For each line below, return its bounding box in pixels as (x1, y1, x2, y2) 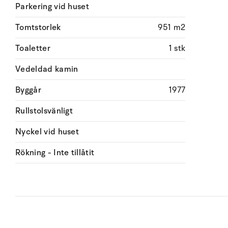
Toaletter (15, 43, 50, 54)
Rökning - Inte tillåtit (15, 147, 95, 158)
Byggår (15, 84, 41, 96)
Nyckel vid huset (15, 126, 79, 137)
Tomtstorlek (15, 22, 61, 33)
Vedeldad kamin (15, 64, 78, 75)
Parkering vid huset (15, 1, 90, 12)
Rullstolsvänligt (15, 105, 73, 117)
